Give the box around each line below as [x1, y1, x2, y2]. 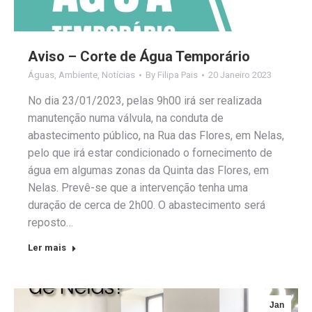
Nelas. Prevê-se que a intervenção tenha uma [28, 180, 248, 194]
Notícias [102, 69, 135, 80]
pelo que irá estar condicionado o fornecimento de [28, 146, 272, 159]
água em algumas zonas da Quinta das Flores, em [28, 163, 269, 177]
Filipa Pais [157, 69, 198, 80]
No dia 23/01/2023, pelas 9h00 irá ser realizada [28, 93, 262, 107]
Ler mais [28, 242, 66, 253]
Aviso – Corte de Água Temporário [28, 47, 250, 65]
